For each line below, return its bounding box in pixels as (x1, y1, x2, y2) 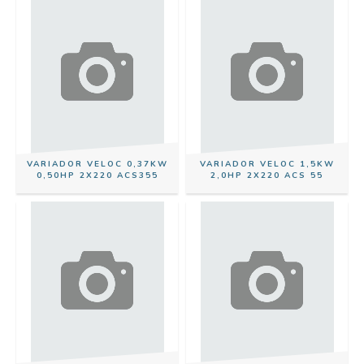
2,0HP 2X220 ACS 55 (210, 170, 323, 181)
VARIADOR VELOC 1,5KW (199, 158, 335, 170)
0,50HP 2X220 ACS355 (36, 170, 158, 181)
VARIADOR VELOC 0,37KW (26, 158, 168, 170)
